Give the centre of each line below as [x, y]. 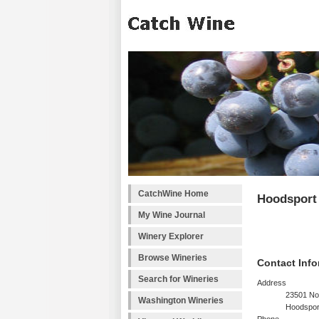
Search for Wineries [178, 279]
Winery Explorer [171, 236]
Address [272, 283]
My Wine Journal [172, 215]
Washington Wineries [181, 300]
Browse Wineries [173, 258]
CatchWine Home [173, 194]
